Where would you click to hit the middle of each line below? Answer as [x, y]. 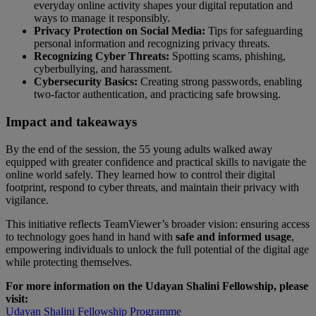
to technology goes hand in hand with [91, 236]
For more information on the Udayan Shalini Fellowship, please [157, 286]
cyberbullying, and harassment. [103, 69]
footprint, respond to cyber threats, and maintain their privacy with [152, 187]
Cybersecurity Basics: [86, 82]
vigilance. [27, 200]
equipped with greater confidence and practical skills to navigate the [156, 162]
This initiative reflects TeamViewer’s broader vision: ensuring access [158, 224]
